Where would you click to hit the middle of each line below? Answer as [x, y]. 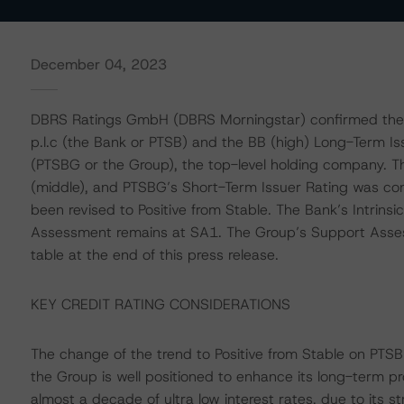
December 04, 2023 [98, 64]
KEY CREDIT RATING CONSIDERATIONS [160, 304]
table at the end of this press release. [154, 255]
